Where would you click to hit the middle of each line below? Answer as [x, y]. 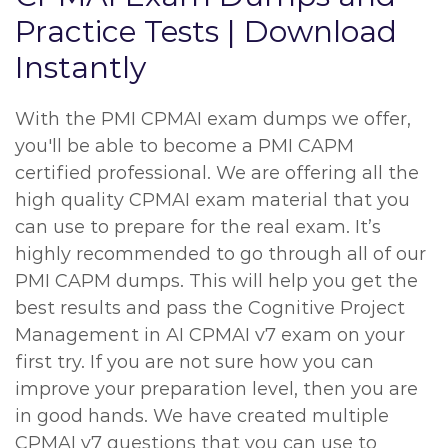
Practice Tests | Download [206, 31]
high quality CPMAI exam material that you [212, 200]
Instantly [80, 67]
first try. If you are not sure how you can [194, 362]
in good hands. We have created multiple [202, 416]
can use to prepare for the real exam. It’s [198, 227]
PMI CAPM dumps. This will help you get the [216, 281]
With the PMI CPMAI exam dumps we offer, [213, 119]
